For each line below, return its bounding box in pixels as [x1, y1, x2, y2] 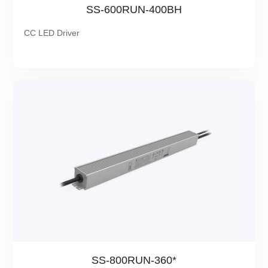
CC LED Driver [24, 28, 80, 38]
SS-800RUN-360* [92, 254, 176, 267]
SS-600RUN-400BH [86, 4, 182, 16]
